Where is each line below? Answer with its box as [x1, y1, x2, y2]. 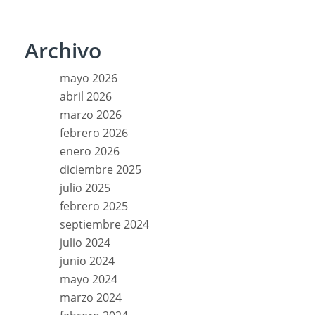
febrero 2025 [60, 198, 128, 214]
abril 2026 [60, 88, 112, 104]
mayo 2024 [60, 271, 117, 287]
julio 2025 [60, 179, 110, 195]
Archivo [25, 35, 101, 65]
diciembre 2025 [60, 161, 141, 177]
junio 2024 [60, 252, 115, 269]
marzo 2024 [60, 289, 122, 305]
